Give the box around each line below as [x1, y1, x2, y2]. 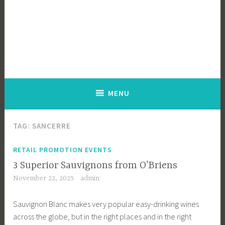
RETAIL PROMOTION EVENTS [13, 145, 113, 154]
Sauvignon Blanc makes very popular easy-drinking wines [13, 198, 199, 209]
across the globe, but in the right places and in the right [13, 211, 192, 221]
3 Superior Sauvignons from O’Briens [13, 160, 178, 172]
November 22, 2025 [13, 174, 74, 183]
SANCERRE [32, 121, 71, 131]
